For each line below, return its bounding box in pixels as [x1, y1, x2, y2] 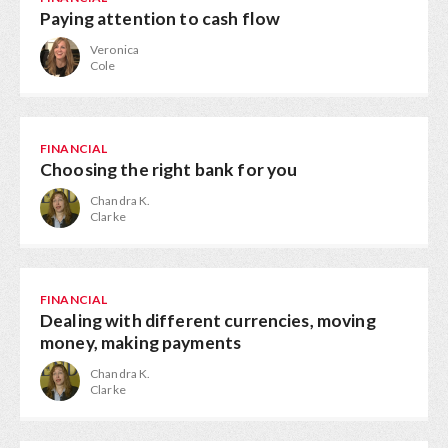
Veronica [90, 42, 140, 57]
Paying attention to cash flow [40, 8, 281, 29]
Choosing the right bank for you [40, 159, 298, 180]
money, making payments [40, 332, 242, 353]
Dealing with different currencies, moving [40, 310, 376, 331]
